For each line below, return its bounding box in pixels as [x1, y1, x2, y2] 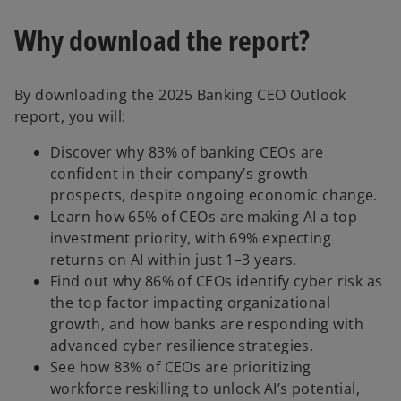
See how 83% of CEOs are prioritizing [50, 356, 311, 377]
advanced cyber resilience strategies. [50, 335, 314, 355]
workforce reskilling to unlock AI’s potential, [50, 378, 361, 398]
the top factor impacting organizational [50, 292, 331, 312]
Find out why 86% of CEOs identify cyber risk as [50, 270, 383, 291]
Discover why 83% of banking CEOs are [50, 141, 324, 162]
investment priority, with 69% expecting [50, 227, 332, 248]
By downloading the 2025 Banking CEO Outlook [14, 84, 346, 105]
